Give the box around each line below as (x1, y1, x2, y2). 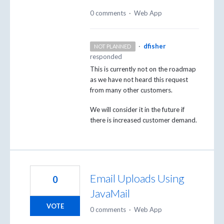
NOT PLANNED (94, 42, 131, 49)
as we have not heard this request (90, 75, 188, 83)
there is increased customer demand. (90, 116, 197, 124)
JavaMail (90, 186, 130, 200)
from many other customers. (90, 85, 172, 94)
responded (90, 52, 122, 60)
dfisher (143, 41, 166, 50)
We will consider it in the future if (90, 105, 184, 114)
